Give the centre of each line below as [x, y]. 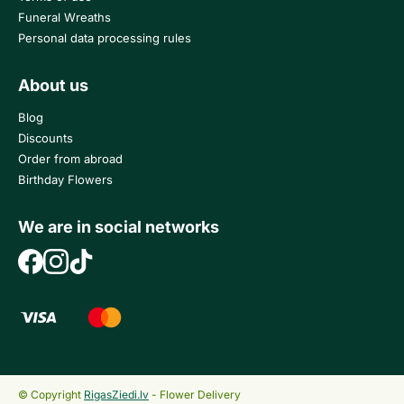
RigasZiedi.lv [116, 394]
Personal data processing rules [105, 37]
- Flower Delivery [195, 394]
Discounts [46, 138]
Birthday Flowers [65, 179]
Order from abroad [70, 158]
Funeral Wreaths [64, 17]
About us [53, 85]
